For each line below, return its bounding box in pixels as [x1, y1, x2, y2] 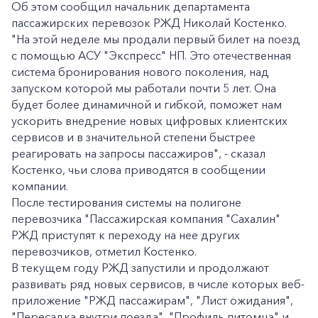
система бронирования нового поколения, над [11, 65, 269, 79]
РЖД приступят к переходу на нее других [11, 228, 240, 242]
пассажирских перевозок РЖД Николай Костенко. [11, 16, 287, 30]
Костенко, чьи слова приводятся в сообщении [11, 163, 265, 177]
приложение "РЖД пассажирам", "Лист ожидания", [11, 293, 293, 307]
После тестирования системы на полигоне [11, 195, 241, 209]
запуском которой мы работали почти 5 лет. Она [11, 81, 276, 95]
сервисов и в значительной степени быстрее [11, 130, 256, 144]
